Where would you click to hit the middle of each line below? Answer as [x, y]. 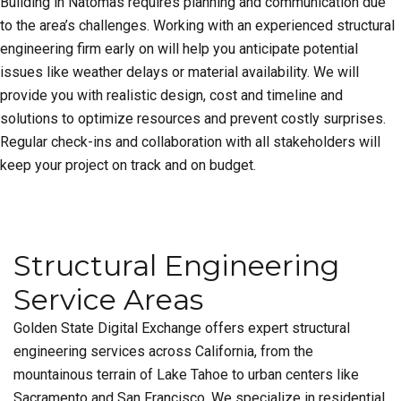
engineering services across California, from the [163, 351]
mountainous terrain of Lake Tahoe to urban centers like [186, 375]
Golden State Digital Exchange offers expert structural [182, 328]
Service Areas [108, 299]
